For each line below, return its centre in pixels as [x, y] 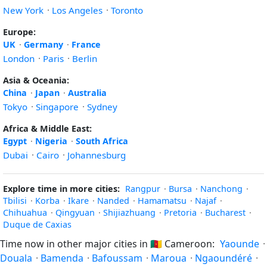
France [86, 44]
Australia [87, 93]
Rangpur [143, 189]
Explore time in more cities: [61, 189]
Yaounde [240, 244]
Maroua [169, 258]
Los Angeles [77, 10]
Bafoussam [117, 258]
